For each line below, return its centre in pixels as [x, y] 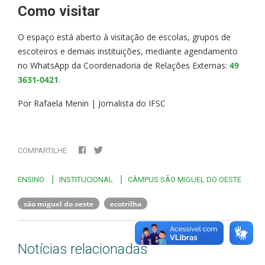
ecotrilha [126, 203]
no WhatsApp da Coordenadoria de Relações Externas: [124, 65]
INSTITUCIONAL [86, 179]
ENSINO [31, 179]
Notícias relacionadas [83, 249]
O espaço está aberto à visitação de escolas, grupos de [124, 37]
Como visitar [59, 11]
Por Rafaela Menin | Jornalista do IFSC [92, 103]
